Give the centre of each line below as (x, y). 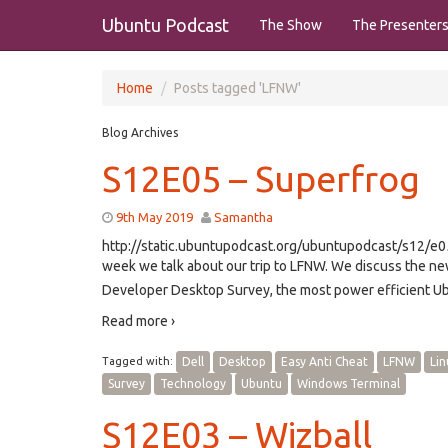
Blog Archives (140, 132)
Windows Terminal (348, 383)
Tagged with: (139, 360)
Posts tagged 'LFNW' (237, 88)
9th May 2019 (154, 217)
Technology (193, 383)
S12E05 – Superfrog (261, 178)
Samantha (243, 217)
